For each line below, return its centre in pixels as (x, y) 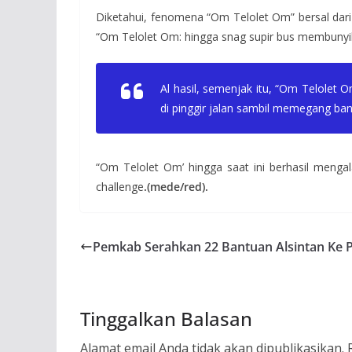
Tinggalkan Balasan (166, 319)
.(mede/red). (176, 187)
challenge (120, 187)
